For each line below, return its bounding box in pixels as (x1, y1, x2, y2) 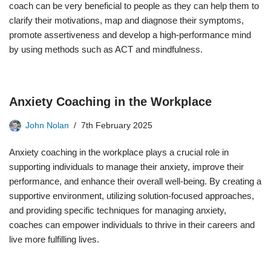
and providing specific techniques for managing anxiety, (9, 205, 226, 215)
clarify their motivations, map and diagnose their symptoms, (9, 15, 244, 25)
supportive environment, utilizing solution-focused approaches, (9, 191, 254, 201)
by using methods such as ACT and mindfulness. (9, 44, 203, 54)
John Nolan (25, 121, 69, 130)
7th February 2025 (81, 121, 152, 130)
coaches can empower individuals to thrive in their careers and (9, 220, 255, 230)
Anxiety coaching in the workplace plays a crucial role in (9, 147, 229, 157)
